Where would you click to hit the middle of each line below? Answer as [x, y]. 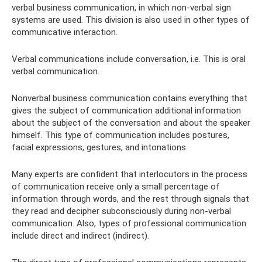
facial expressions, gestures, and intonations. [100, 147]
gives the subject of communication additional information [126, 111]
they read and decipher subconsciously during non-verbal [121, 211]
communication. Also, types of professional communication [129, 223]
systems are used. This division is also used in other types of [131, 20]
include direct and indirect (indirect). [80, 236]
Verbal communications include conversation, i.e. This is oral [129, 59]
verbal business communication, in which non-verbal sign [121, 8]
